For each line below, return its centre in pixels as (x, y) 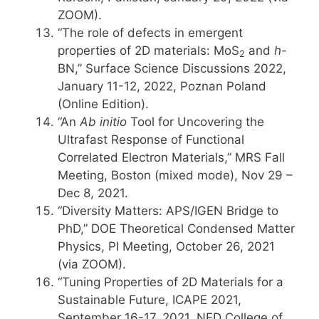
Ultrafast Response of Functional (151, 140)
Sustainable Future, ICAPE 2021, (150, 300)
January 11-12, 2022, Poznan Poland (162, 86)
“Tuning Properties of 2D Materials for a (171, 282)
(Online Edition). (103, 104)
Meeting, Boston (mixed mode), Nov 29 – (175, 175)
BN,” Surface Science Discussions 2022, (172, 68)
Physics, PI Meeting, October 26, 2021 (166, 246)
